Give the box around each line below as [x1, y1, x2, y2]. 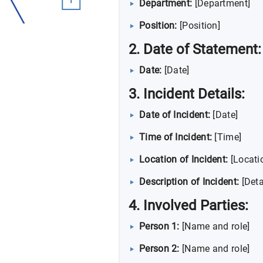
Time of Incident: [139, 131, 213, 143]
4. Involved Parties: [129, 197, 248, 214]
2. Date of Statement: [129, 41, 261, 58]
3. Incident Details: [129, 85, 245, 102]
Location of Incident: [139, 153, 228, 165]
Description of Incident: [139, 176, 240, 187]
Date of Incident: [139, 109, 211, 120]
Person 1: [139, 220, 180, 232]
